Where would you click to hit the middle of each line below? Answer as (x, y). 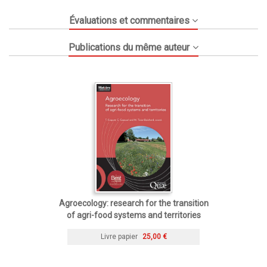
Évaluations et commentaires (129, 20)
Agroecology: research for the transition (133, 203)
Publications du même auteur (129, 47)
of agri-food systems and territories (133, 215)
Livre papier (119, 236)
